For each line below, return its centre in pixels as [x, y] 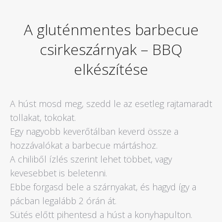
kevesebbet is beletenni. [58, 173]
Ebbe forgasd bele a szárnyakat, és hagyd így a [103, 187]
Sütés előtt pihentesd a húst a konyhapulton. [101, 215]
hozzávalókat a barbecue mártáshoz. [84, 145]
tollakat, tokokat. [43, 117]
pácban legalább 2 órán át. [63, 201]
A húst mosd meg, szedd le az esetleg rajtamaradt [111, 104]
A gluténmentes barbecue [111, 29]
